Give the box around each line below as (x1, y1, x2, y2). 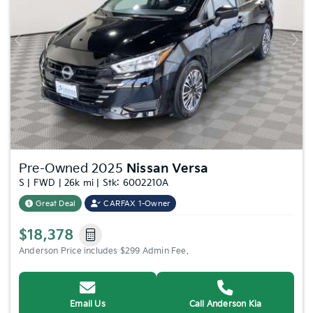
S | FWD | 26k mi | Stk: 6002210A (19, 177, 169, 189)
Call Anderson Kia (189, 298, 262, 310)
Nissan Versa (126, 161, 209, 176)
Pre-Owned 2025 (19, 161, 126, 176)
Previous (16, 39, 52, 50)
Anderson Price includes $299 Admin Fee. (19, 245, 189, 256)
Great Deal (36, 198, 76, 208)
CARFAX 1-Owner (103, 198, 170, 208)
